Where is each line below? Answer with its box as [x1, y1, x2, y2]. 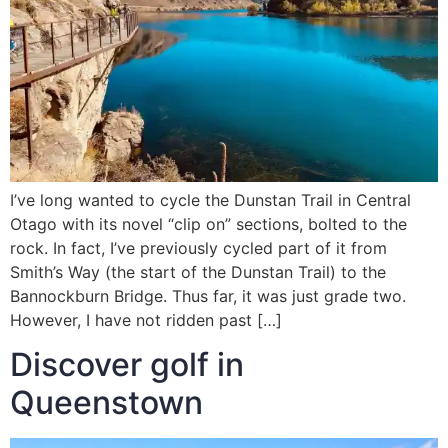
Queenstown [10, 383, 203, 423]
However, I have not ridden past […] [10, 310, 282, 330]
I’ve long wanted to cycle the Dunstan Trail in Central [10, 190, 411, 210]
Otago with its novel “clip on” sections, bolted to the [10, 214, 407, 234]
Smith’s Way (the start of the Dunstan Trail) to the [10, 262, 386, 282]
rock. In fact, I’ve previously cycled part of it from [10, 238, 387, 258]
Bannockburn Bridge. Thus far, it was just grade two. [10, 286, 406, 306]
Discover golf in [10, 345, 244, 385]
